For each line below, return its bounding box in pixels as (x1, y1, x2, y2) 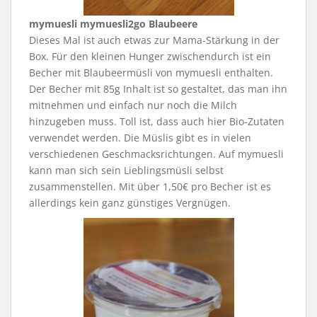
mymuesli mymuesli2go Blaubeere (29, 16, 197, 30)
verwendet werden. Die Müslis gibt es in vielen (29, 130, 251, 144)
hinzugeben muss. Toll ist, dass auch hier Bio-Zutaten (29, 114, 284, 128)
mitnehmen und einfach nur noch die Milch (29, 98, 237, 112)
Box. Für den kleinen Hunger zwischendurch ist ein (29, 49, 271, 63)
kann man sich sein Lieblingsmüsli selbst (29, 163, 224, 177)
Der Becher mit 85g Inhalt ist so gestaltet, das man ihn (29, 81, 287, 96)
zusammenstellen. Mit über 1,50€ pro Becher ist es (29, 179, 271, 193)
